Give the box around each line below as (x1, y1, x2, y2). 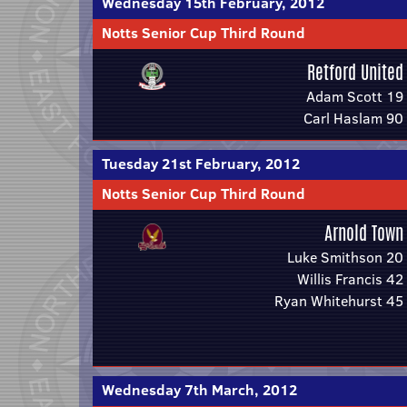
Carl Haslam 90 (303, 108, 403, 128)
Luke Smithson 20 (287, 247, 403, 267)
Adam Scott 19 (306, 86, 403, 106)
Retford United (307, 59, 403, 85)
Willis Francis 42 (297, 269, 403, 289)
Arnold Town (324, 220, 403, 246)
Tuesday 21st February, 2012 (102, 154, 300, 174)
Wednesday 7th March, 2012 (102, 380, 297, 400)
